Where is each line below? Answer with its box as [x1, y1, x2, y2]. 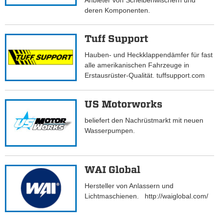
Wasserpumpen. [85, 127, 135, 135]
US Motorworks [85, 98, 163, 110]
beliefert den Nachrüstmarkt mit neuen [85, 116, 204, 125]
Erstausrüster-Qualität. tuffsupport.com [85, 71, 205, 80]
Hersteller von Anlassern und [85, 182, 174, 190]
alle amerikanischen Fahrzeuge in [85, 61, 190, 69]
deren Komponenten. [85, 6, 151, 15]
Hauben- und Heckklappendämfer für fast [85, 51, 213, 59]
